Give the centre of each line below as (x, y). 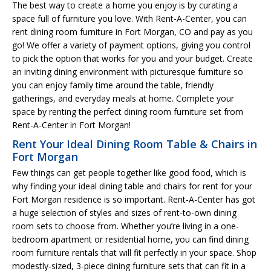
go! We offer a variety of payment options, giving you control (131, 45)
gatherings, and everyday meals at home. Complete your (123, 98)
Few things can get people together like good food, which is (129, 172)
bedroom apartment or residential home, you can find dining (130, 239)
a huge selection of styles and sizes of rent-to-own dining (124, 212)
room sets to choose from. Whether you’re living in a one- (126, 226)
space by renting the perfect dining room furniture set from (128, 111)
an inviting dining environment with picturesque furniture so (128, 71)
